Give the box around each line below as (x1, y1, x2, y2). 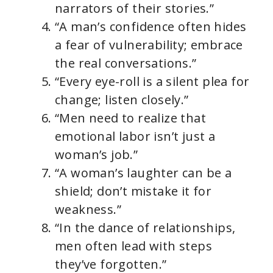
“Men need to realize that (55, 110, 206, 127)
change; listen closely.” (55, 91, 189, 108)
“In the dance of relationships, (55, 219, 236, 236)
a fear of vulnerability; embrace (55, 37, 243, 54)
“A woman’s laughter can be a (55, 165, 232, 182)
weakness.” (55, 201, 122, 218)
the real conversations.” (55, 55, 197, 72)
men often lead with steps (55, 238, 212, 255)
